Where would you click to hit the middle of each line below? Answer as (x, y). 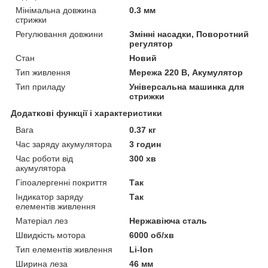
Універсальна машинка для (187, 86)
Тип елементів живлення (64, 249)
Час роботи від (44, 158)
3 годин (145, 144)
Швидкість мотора (51, 235)
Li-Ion (141, 249)
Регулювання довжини (59, 34)
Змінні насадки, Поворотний (189, 34)
